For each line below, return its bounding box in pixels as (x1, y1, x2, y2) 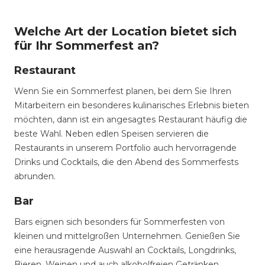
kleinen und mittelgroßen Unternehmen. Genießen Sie (14, 231, 240, 241)
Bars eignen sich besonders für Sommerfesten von (14, 216, 225, 227)
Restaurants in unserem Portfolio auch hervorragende (14, 143, 237, 153)
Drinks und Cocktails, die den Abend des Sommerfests (14, 157, 238, 167)
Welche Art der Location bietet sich (14, 24, 237, 38)
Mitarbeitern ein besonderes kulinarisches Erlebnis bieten (14, 100, 249, 111)
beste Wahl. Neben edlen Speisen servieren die (14, 128, 209, 139)
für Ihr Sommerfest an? (14, 38, 159, 53)
